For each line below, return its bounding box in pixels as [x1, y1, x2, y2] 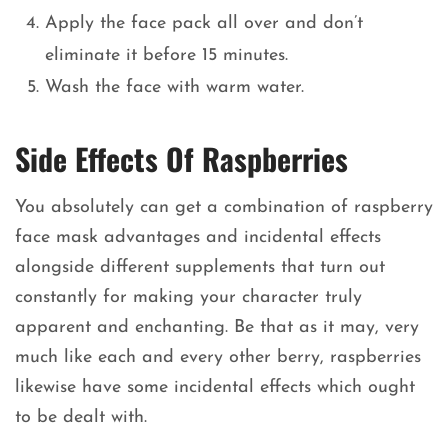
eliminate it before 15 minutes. [45, 46, 294, 66]
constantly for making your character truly [15, 288, 362, 308]
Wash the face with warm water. [45, 78, 304, 98]
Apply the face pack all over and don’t [45, 14, 363, 34]
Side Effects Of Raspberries [15, 136, 348, 182]
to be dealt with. [15, 408, 153, 428]
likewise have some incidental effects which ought [15, 378, 415, 398]
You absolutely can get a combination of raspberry [15, 198, 433, 218]
